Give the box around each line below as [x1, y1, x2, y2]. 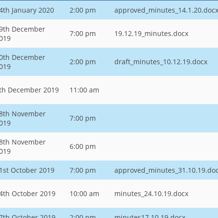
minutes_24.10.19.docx [114, 188, 188, 198]
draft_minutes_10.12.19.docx [114, 56, 207, 66]
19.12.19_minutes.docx [114, 28, 188, 38]
